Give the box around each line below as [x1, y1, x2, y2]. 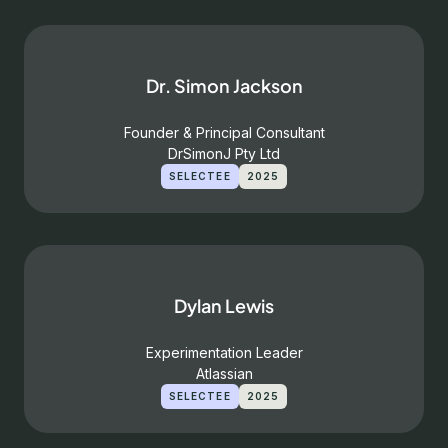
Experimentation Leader [145, 344, 303, 361]
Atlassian [195, 365, 253, 382]
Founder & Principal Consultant [123, 124, 325, 141]
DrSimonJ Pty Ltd [168, 145, 280, 162]
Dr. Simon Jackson [145, 74, 303, 97]
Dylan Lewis [174, 294, 274, 317]
